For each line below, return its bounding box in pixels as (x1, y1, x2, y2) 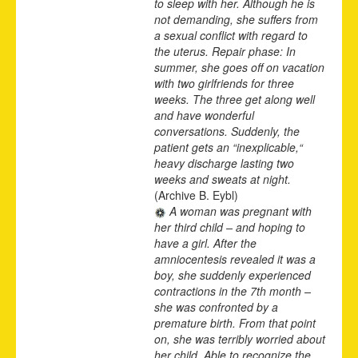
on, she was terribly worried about (154, 330, 325, 347)
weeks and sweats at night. (154, 170, 291, 187)
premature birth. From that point (154, 314, 316, 331)
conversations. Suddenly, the (154, 122, 300, 139)
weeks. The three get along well (154, 90, 315, 107)
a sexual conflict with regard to (154, 26, 308, 43)
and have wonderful (154, 106, 254, 123)
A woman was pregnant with (169, 202, 312, 219)
